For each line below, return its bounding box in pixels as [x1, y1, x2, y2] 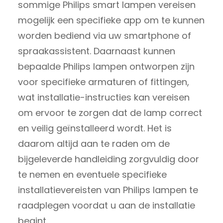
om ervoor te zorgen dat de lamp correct [18, 106, 202, 119]
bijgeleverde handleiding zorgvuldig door [18, 152, 199, 165]
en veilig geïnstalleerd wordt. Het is [18, 121, 172, 134]
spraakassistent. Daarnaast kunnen [18, 44, 175, 57]
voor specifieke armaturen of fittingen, [18, 75, 189, 88]
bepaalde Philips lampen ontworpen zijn [18, 60, 195, 73]
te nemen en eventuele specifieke [18, 168, 167, 181]
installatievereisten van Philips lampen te [18, 183, 198, 196]
